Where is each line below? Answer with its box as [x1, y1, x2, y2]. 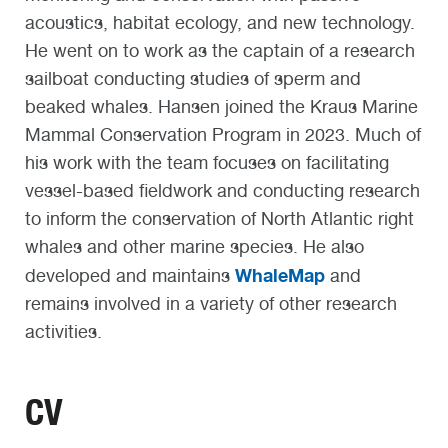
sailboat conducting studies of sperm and [25, 67, 361, 89]
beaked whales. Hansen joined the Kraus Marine [25, 95, 418, 117]
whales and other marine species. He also [25, 235, 364, 257]
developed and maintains [25, 264, 235, 286]
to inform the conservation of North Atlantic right [25, 207, 414, 229]
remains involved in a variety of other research [25, 292, 397, 314]
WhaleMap [235, 263, 325, 286]
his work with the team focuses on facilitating [25, 151, 389, 173]
